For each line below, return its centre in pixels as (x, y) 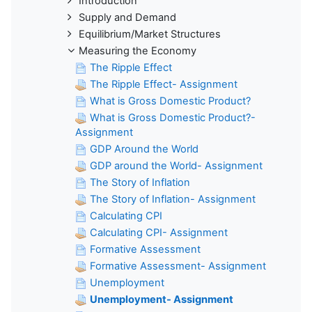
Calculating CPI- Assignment (159, 232)
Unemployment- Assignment (162, 299)
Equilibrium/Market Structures (150, 34)
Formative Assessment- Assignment (178, 266)
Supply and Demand (127, 17)
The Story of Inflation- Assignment (173, 199)
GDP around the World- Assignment (176, 165)
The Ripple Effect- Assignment (164, 84)
